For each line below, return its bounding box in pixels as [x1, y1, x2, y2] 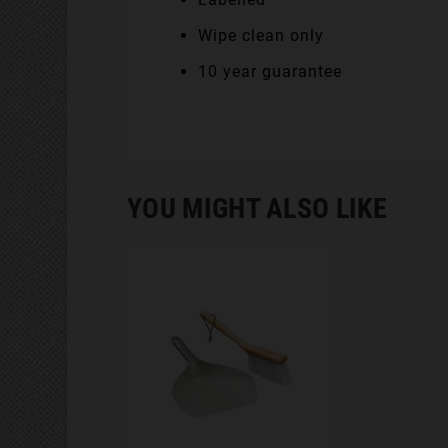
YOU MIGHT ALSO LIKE [127, 192, 387, 226]
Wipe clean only [198, 25, 325, 45]
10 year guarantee [198, 61, 343, 81]
